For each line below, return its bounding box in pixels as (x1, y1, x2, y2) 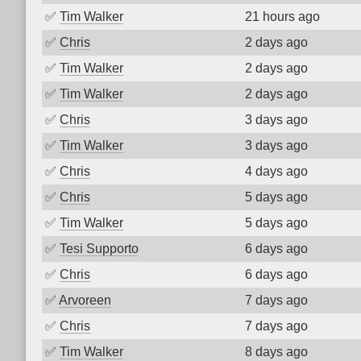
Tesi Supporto (60, 242, 139, 255)
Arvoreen (59, 293, 111, 307)
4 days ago (245, 164, 308, 178)
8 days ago (245, 345, 308, 359)
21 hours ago (245, 10, 320, 23)
